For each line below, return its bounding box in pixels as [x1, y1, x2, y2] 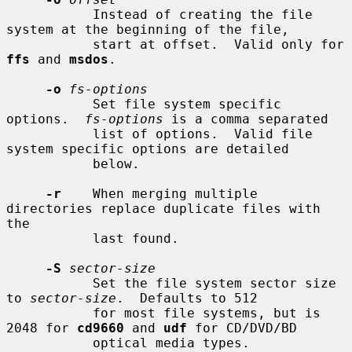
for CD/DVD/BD [187, 320, 297, 335]
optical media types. [6, 335, 93, 350]
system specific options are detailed [6, 141, 289, 156]
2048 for [6, 320, 77, 335]
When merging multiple [61, 185, 258, 201]
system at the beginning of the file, [6, 21, 289, 37]
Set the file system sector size [6, 275, 93, 291]
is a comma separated [163, 111, 328, 126]
